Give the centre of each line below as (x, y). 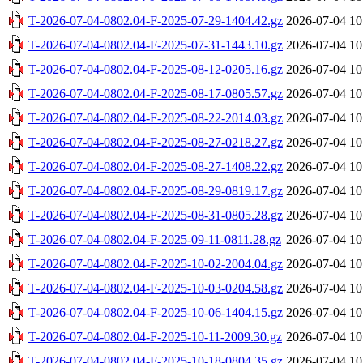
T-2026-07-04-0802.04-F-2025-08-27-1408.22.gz (156, 166)
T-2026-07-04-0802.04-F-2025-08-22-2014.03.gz (156, 117)
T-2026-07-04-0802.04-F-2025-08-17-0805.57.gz (156, 93)
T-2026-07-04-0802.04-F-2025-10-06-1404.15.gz (156, 312)
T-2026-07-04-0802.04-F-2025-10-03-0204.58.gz (156, 288)
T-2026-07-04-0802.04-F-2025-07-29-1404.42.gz (156, 20)
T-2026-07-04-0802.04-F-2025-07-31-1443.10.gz (156, 45)
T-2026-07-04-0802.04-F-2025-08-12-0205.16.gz (156, 69)
